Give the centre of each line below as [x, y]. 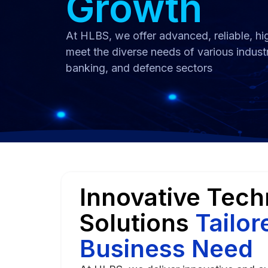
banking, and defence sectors [139, 68]
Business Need [166, 248]
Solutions [137, 223]
